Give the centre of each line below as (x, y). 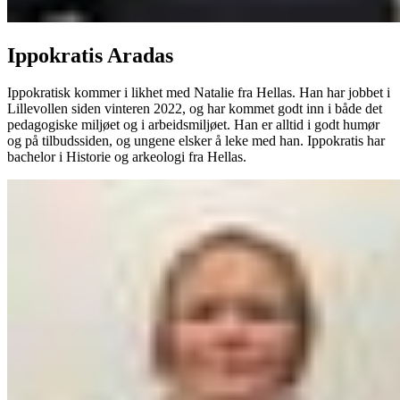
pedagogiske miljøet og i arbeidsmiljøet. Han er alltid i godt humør (193, 125)
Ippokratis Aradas (90, 55)
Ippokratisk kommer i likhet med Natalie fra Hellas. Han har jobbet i (199, 93)
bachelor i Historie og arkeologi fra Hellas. (127, 157)
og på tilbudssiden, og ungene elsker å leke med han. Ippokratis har (196, 141)
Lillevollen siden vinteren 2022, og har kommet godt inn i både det (195, 109)
